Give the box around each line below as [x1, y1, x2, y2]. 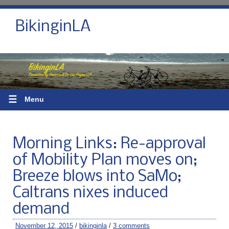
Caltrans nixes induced [13, 185, 168, 201]
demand [13, 201, 70, 218]
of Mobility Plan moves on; [13, 152, 197, 169]
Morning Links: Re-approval [13, 135, 206, 152]
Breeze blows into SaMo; [13, 168, 181, 185]
